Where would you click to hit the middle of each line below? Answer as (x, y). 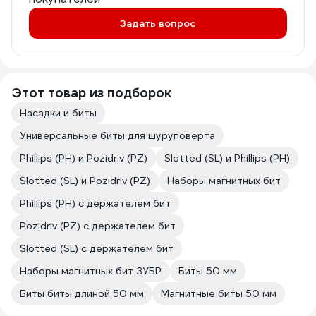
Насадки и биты (58, 113)
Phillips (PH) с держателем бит (95, 203)
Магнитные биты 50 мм (219, 294)
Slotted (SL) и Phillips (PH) (227, 158)
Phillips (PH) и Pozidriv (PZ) (84, 158)
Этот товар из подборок (91, 93)
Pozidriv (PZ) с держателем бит (98, 226)
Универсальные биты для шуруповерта (117, 136)
